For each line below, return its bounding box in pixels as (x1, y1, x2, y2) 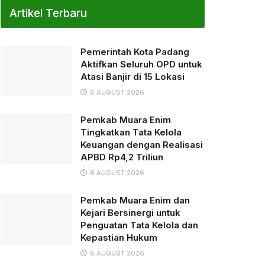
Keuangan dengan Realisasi (80, 139, 203, 150)
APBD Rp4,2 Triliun (80, 151, 163, 163)
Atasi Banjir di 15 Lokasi (80, 71, 185, 82)
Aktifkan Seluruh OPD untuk (80, 59, 202, 70)
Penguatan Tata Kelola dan (80, 219, 198, 231)
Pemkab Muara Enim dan (80, 195, 190, 206)
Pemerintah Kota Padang (80, 46, 189, 57)
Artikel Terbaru (9, 7, 87, 20)
